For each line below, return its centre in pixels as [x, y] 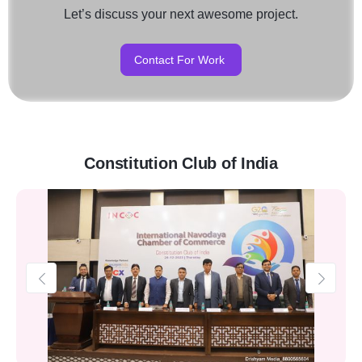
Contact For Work [179, 60]
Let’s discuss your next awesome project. [181, 14]
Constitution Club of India [181, 163]
